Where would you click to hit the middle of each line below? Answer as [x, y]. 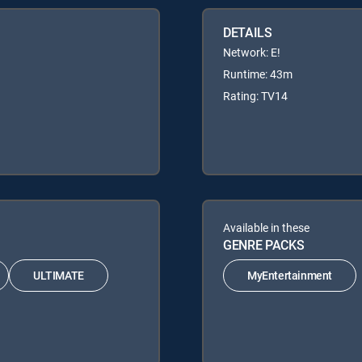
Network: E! [252, 52]
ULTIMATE [59, 276]
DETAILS [248, 32]
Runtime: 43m [258, 74]
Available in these [266, 227]
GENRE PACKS [264, 244]
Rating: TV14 [255, 95]
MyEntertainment [290, 276]
